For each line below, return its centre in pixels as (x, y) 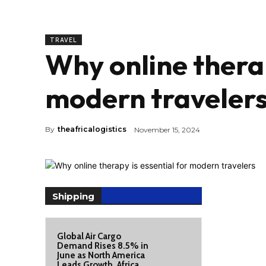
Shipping (73, 196)
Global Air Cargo (89, 236)
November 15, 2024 (167, 129)
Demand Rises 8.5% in (103, 246)
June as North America (101, 255)
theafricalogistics (92, 129)
